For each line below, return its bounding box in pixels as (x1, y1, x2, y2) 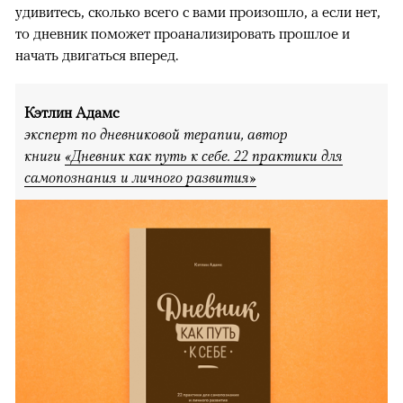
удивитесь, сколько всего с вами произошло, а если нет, (15, 2, 381, 21)
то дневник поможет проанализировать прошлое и (15, 23, 350, 42)
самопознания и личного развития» (24, 167, 256, 186)
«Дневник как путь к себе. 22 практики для (65, 146, 343, 165)
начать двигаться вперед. (15, 45, 178, 64)
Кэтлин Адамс (24, 103, 119, 121)
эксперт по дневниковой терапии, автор (24, 124, 288, 143)
